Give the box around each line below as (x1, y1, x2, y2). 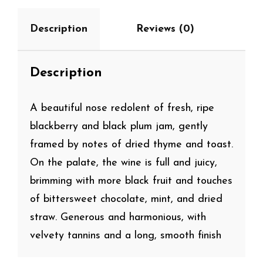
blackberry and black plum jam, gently (30, 121, 208, 133)
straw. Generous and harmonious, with (30, 212, 206, 224)
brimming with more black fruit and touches (30, 176, 232, 187)
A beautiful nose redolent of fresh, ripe (30, 103, 214, 114)
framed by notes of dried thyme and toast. (30, 139, 233, 151)
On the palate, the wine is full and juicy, (30, 157, 217, 169)
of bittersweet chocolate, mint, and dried (30, 194, 222, 205)
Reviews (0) (136, 23, 194, 35)
